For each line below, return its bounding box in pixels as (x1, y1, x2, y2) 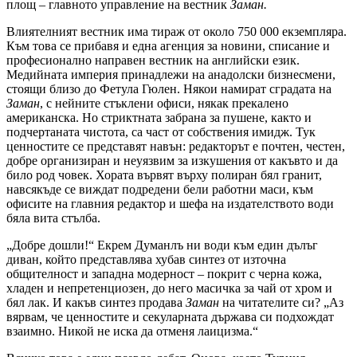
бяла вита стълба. (6, 211, 100, 226)
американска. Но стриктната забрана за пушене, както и (6, 111, 312, 125)
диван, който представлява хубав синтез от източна (6, 253, 286, 267)
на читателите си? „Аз (222, 296, 343, 310)
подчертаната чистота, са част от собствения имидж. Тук (6, 125, 316, 139)
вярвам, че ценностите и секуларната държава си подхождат (6, 310, 334, 324)
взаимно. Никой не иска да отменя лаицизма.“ (6, 324, 258, 339)
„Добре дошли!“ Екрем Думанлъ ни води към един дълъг (6, 238, 318, 253)
